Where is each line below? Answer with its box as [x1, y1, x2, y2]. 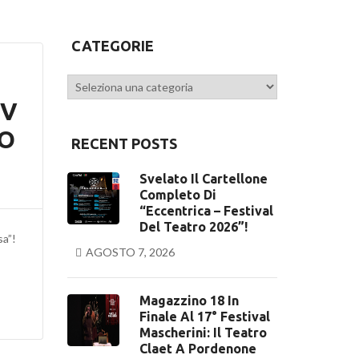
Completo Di [139, 188, 216, 202]
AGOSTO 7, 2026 [85, 245, 175, 259]
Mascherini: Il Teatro [139, 325, 267, 340]
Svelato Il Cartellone [139, 171, 268, 186]
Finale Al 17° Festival [139, 309, 270, 324]
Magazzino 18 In [139, 293, 239, 308]
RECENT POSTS [71, 135, 177, 151]
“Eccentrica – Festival [139, 204, 273, 218]
